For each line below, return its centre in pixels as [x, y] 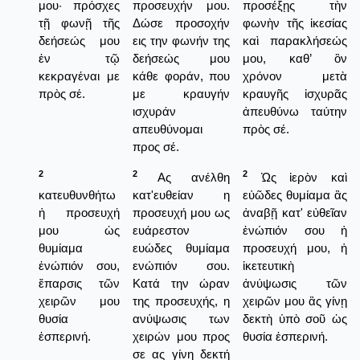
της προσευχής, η [181, 301]
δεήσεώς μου [181, 58]
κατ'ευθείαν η [181, 194]
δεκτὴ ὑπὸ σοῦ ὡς [295, 318]
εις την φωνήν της [181, 40]
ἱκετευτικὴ [268, 265]
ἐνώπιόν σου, [79, 265]
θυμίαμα [61, 247]
